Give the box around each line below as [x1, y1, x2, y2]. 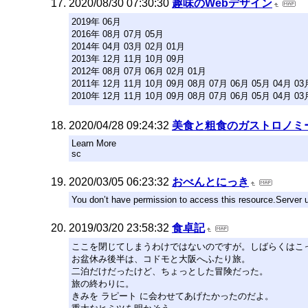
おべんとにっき [172, 176, 249, 188]
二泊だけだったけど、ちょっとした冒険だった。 [71, 266, 268, 276]
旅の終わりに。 [71, 278, 134, 289]
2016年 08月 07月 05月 [71, 29, 164, 39]
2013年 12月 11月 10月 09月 [71, 54, 185, 64]
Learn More [71, 138, 116, 148]
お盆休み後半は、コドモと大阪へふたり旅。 [71, 254, 250, 264]
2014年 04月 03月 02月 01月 [71, 41, 185, 52]
